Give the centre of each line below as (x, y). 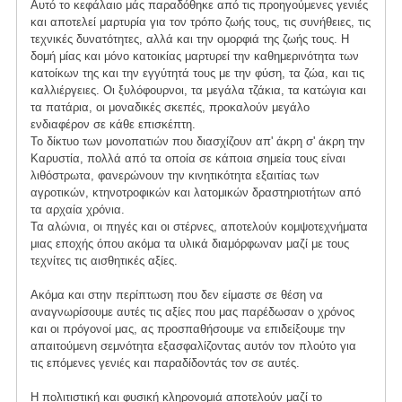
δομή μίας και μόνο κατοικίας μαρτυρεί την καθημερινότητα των (194, 57)
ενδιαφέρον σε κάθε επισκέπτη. (113, 125)
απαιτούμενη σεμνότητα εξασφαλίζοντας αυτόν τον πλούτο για (193, 346)
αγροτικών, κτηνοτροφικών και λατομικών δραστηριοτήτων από (195, 193)
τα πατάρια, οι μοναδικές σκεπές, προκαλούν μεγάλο (170, 108)
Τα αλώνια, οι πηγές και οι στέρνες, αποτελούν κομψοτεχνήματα (199, 227)
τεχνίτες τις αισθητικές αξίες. (104, 261)
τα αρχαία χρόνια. (77, 210)
